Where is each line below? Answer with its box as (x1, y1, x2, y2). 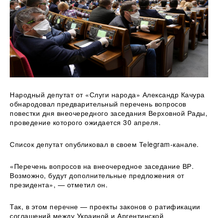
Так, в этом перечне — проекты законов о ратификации (10, 201, 200, 211)
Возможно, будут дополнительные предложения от (10, 170, 184, 180)
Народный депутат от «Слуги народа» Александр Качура (10, 89, 205, 99)
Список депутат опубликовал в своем (10, 139, 139, 149)
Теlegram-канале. (139, 139, 199, 149)
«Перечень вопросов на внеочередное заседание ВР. (10, 161, 194, 171)
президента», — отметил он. (10, 179, 108, 189)
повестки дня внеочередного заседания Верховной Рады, (10, 108, 207, 118)
